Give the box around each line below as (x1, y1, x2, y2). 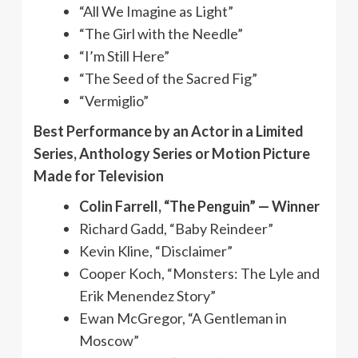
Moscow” (79, 331, 139, 349)
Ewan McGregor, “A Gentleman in (79, 308, 287, 327)
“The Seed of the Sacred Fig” (79, 69, 257, 87)
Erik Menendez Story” (79, 286, 216, 304)
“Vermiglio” (79, 91, 149, 109)
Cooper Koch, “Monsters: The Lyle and (79, 264, 320, 282)
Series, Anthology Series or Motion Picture (34, 144, 310, 162)
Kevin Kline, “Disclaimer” (79, 241, 233, 260)
